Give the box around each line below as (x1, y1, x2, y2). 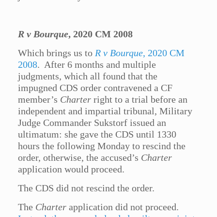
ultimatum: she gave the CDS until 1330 (18, 129, 177, 140)
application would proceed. (18, 164, 125, 175)
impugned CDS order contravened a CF (18, 82, 173, 93)
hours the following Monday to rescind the (18, 140, 186, 152)
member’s (18, 94, 61, 105)
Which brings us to (18, 47, 95, 59)
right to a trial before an (91, 94, 188, 105)
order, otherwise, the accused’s (18, 152, 141, 163)
